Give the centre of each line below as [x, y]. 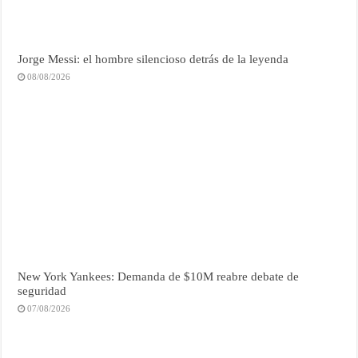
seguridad [42, 290]
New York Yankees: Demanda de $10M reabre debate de [159, 276]
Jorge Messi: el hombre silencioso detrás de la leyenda [153, 59]
